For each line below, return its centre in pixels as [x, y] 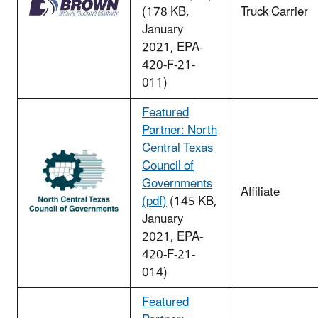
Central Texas [177, 149]
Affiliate [260, 193]
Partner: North [180, 131]
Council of [168, 166]
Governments [177, 184]
